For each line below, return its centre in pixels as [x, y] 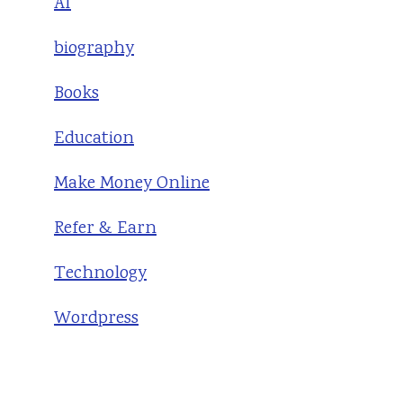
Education [94, 139]
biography [94, 49]
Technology [100, 274]
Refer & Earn [105, 229]
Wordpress [96, 319]
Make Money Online [132, 184]
